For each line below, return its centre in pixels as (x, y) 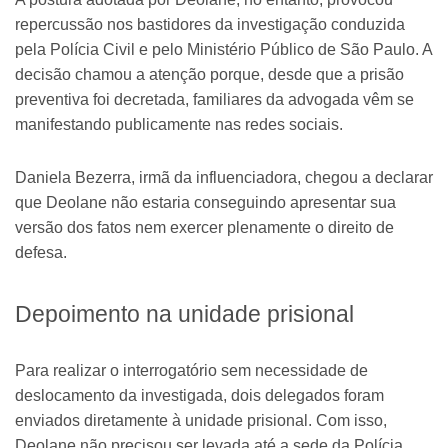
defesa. (41, 252)
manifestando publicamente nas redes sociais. (179, 124)
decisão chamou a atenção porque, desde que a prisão (209, 74)
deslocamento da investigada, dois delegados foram (199, 395)
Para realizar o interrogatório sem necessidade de (191, 370)
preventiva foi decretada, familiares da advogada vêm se (214, 99)
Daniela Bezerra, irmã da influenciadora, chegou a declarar (224, 177)
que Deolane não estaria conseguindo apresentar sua (205, 202)
